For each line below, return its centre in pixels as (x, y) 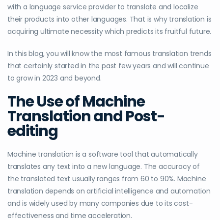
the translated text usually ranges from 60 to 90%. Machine (107, 179)
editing (33, 131)
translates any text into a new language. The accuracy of (104, 167)
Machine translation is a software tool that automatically (103, 154)
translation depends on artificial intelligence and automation (109, 191)
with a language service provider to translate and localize (103, 7)
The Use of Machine (76, 102)
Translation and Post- (86, 117)
